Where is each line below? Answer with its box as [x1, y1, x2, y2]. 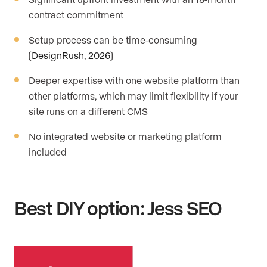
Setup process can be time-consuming [29, 34, 197, 46]
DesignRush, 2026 [32, 49, 110, 61]
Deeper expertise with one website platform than [29, 74, 240, 86]
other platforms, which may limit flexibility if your [29, 90, 238, 102]
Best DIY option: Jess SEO [14, 196, 222, 219]
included [29, 146, 67, 158]
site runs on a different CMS [29, 105, 148, 117]
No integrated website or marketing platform [29, 131, 222, 142]
